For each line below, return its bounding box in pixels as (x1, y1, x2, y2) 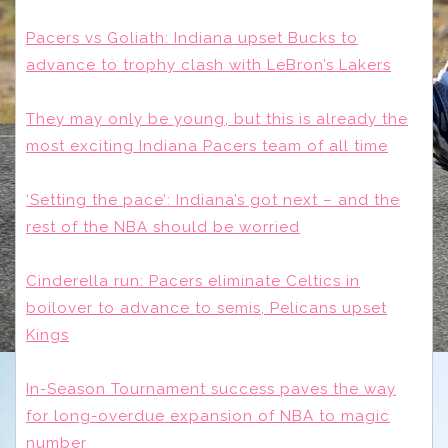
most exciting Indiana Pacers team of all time (26, 137, 388, 156)
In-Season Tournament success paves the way (26, 380, 396, 399)
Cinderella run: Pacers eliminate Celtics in (26, 272, 360, 291)
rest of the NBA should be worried (26, 218, 300, 237)
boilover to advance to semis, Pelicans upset (26, 299, 387, 318)
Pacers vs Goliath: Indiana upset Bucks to (26, 29, 358, 48)
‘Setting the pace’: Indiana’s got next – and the (26, 191, 400, 210)
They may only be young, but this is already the (26, 110, 408, 129)
